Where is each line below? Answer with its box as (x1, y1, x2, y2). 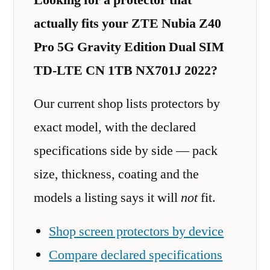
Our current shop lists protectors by (34, 95, 220, 112)
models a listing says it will (34, 189, 181, 206)
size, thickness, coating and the (34, 166, 199, 183)
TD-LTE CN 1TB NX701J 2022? (34, 61, 218, 79)
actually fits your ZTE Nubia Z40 (34, 14, 221, 32)
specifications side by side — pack (34, 142, 218, 159)
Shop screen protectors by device (49, 222, 224, 240)
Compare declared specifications (49, 246, 223, 263)
